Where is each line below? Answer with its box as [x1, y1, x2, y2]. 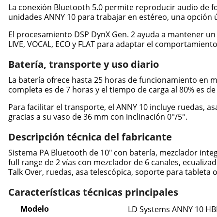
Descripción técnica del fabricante [8, 130, 172, 144]
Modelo [20, 203, 49, 215]
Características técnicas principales [8, 186, 178, 199]
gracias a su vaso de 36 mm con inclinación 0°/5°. [8, 111, 187, 123]
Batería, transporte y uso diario [8, 58, 159, 71]
